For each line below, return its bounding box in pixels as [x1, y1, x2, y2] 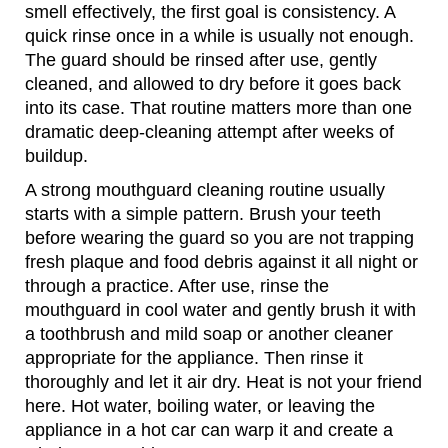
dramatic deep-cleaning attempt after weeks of [25, 121, 394, 142]
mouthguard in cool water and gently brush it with [25, 299, 416, 320]
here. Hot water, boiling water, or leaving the [25, 395, 375, 416]
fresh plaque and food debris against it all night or [25, 251, 418, 272]
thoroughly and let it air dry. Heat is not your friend [25, 371, 422, 392]
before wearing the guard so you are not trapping [25, 227, 414, 248]
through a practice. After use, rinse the [25, 275, 329, 296]
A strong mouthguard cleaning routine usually [25, 179, 385, 200]
